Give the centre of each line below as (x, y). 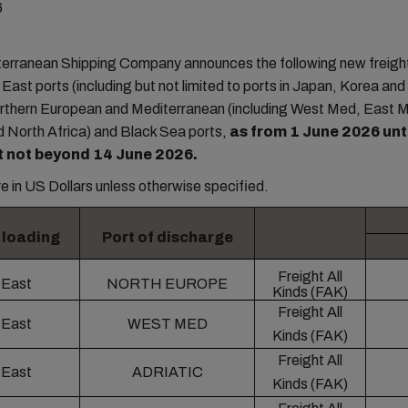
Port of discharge (167, 237)
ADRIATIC (167, 372)
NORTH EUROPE (168, 284)
